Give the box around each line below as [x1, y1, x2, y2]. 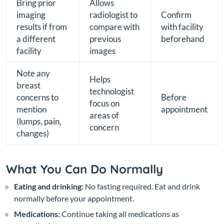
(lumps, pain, [16, 115, 61, 126]
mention [16, 103, 46, 114]
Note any [16, 67, 50, 78]
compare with [89, 21, 139, 32]
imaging [16, 9, 45, 20]
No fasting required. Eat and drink [83, 181, 200, 191]
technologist [89, 85, 134, 96]
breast [16, 79, 40, 90]
